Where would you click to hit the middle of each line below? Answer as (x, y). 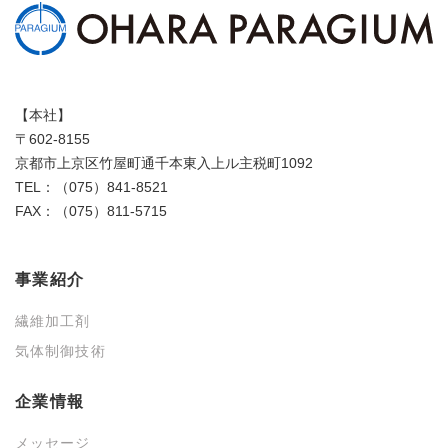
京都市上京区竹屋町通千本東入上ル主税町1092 (164, 163)
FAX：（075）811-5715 (91, 211)
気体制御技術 (60, 351)
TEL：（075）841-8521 (91, 187)
